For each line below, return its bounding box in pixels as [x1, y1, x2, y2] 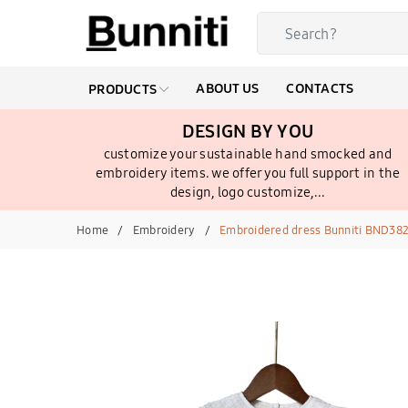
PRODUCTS [88, 79, 160, 98]
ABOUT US [196, 78, 260, 97]
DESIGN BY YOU [181, 118, 314, 143]
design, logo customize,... [169, 182, 326, 201]
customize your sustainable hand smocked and [103, 144, 393, 163]
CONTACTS [286, 78, 354, 97]
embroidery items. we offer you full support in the [95, 163, 401, 182]
